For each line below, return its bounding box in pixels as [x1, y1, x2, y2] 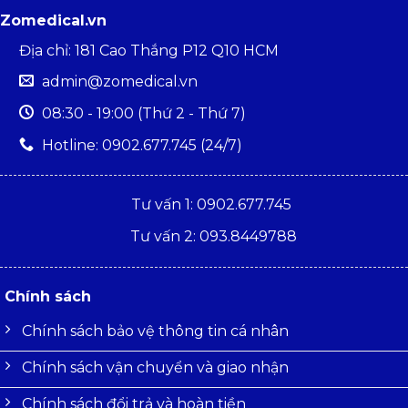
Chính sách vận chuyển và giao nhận [22, 358, 289, 376]
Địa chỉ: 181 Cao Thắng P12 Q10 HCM [18, 41, 279, 59]
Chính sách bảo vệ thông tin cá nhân [22, 321, 289, 340]
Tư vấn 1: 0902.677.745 [131, 196, 296, 214]
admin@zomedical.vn [41, 73, 198, 91]
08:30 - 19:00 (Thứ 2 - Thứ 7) [41, 105, 246, 123]
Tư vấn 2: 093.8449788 [129, 228, 297, 246]
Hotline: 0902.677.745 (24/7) [41, 136, 242, 154]
